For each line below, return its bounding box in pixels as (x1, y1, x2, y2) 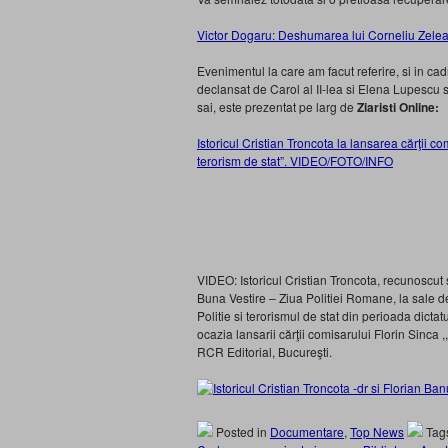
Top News (350, 423, 404, 440)
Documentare (270, 423, 344, 440)
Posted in (213, 423, 270, 440)
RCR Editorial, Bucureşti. (197, 343, 332, 360)
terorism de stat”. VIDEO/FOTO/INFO (197, 152, 393, 169)
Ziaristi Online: (357, 98, 439, 116)
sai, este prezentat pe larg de (197, 98, 357, 115)
